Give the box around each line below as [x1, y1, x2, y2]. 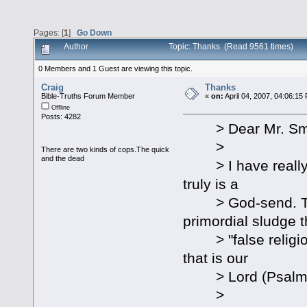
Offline [49, 104, 71, 112]
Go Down [77, 28, 112, 38]
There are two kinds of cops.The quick [41, 145, 170, 154]
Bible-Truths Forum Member [41, 92, 136, 101]
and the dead [41, 154, 85, 163]
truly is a [182, 175, 238, 192]
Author [64, 42, 89, 52]
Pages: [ [34, 28, 64, 38]
